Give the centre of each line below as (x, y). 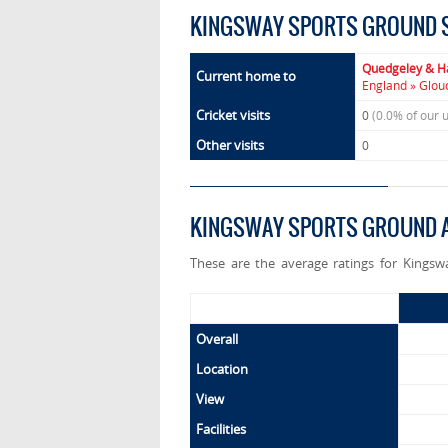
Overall (217, 339)
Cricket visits (233, 115)
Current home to (246, 76)
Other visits (230, 145)
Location (222, 369)
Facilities (221, 429)
